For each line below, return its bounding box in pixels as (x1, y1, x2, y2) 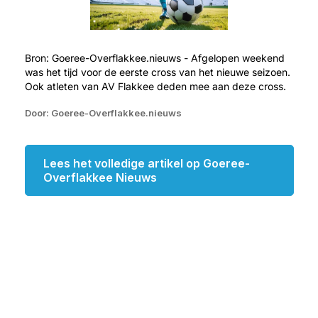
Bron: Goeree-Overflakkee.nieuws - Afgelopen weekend (24, 52, 285, 65)
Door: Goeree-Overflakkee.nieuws (24, 107, 182, 119)
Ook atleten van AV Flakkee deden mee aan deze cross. (24, 80, 286, 93)
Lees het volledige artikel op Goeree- (43, 156, 250, 171)
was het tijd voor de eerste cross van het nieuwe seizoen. (24, 66, 290, 79)
